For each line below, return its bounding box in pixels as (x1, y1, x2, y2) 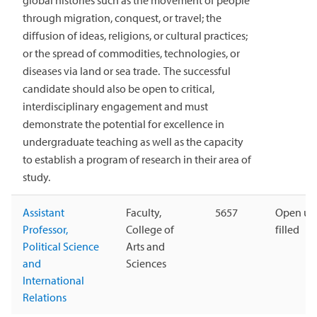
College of (126, 222, 174, 237)
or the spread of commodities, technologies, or (23, 46, 240, 61)
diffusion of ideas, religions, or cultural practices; (23, 28, 248, 43)
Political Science (23, 239, 99, 254)
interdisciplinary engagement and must (23, 99, 208, 114)
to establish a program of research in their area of (23, 152, 251, 167)
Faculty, (126, 205, 161, 220)
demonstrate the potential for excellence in (23, 117, 224, 132)
